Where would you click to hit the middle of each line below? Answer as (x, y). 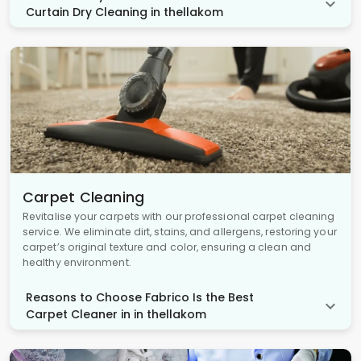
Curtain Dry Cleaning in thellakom (124, 12)
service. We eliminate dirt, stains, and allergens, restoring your (180, 232)
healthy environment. (77, 263)
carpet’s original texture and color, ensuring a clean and (167, 247)
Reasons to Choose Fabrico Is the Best (140, 298)
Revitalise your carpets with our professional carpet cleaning (179, 217)
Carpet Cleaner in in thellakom (116, 315)
